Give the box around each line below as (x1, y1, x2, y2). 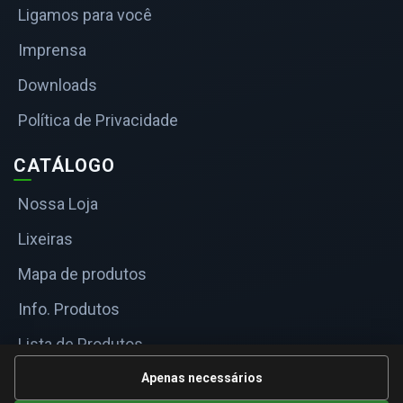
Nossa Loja (18, 194, 98, 214)
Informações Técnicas (18, 370, 180, 390)
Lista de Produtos (18, 335, 143, 354)
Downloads (18, 75, 97, 94)
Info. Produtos (18, 300, 120, 319)
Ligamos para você (18, 4, 152, 24)
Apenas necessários (140, 371, 263, 385)
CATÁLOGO (13, 155, 115, 177)
